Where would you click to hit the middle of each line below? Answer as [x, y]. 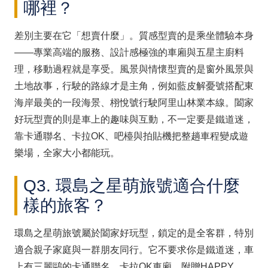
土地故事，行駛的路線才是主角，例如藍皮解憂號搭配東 [134, 86]
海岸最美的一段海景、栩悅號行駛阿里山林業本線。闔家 [134, 102]
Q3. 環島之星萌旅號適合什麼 [132, 185]
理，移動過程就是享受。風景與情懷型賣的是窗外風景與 [134, 69]
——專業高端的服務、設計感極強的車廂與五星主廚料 [129, 52]
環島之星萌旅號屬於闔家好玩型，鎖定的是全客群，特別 [134, 233]
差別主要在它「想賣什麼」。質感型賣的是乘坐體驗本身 [134, 35]
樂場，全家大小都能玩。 [67, 153]
